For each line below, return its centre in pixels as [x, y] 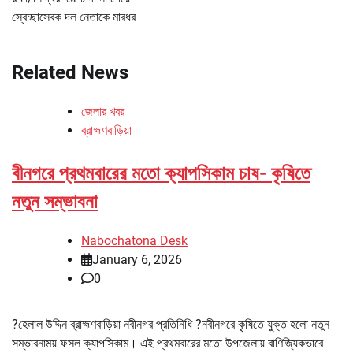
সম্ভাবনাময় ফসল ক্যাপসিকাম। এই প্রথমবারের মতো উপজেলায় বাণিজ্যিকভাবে [167, 343]
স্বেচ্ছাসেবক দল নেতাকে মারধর [74, 17]
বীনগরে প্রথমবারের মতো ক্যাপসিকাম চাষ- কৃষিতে [161, 173]
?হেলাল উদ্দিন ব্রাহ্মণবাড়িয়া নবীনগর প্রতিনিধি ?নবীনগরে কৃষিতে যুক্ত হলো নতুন [171, 324]
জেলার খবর [103, 111]
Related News [70, 72]
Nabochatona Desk [134, 240]
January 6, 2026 [137, 259]
